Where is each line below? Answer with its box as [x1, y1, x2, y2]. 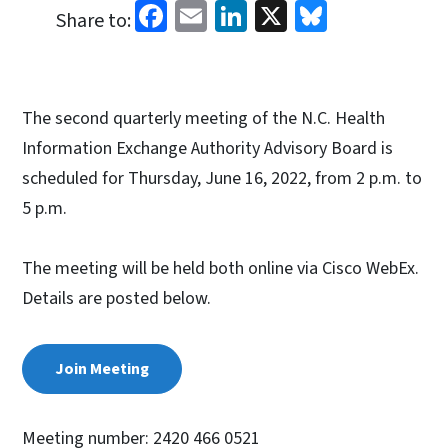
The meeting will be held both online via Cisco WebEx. [22, 255, 419, 281]
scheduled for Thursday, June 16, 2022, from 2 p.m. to [22, 165, 422, 191]
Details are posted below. [22, 285, 211, 311]
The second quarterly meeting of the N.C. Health [22, 105, 385, 131]
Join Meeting [55, 357, 149, 380]
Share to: [56, 6, 131, 35]
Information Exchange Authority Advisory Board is [22, 135, 393, 161]
